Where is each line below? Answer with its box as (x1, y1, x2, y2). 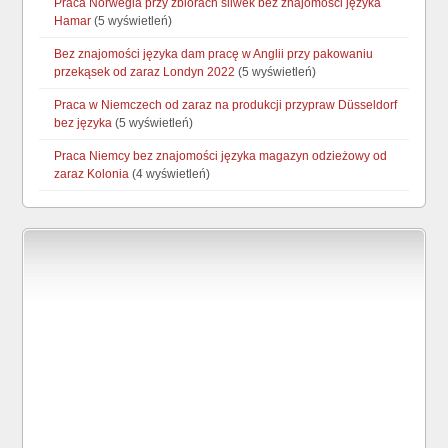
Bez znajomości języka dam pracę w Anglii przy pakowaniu (54, 47, 374, 62)
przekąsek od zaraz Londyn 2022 (54, 65, 236, 80)
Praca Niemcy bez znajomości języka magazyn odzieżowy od (54, 149, 388, 164)
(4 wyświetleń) (129, 167, 211, 182)
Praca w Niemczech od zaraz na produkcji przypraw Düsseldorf (54, 98, 398, 113)
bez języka (54, 116, 113, 131)
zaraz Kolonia (54, 167, 130, 182)
